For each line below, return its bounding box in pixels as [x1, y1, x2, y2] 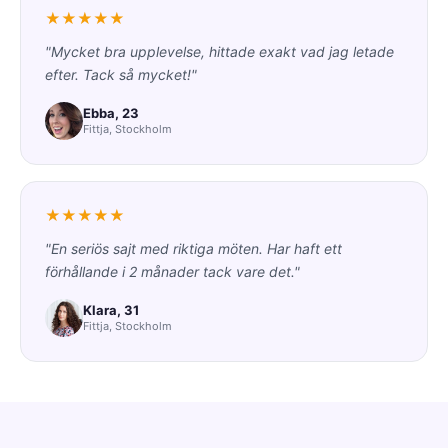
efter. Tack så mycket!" [45, 65, 197, 83]
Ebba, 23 [83, 105, 139, 122]
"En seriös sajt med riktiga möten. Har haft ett [45, 239, 342, 257]
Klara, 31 [83, 302, 139, 319]
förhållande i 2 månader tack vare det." [45, 262, 300, 280]
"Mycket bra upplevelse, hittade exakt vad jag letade [45, 42, 394, 60]
